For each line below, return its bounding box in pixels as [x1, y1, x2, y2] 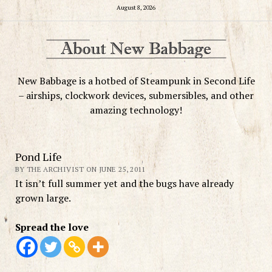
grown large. [15, 191, 71, 205]
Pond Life [15, 149, 62, 164]
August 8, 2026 [117, 3, 155, 12]
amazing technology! [90, 103, 182, 117]
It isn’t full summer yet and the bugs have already [15, 176, 234, 190]
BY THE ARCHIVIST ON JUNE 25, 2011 [15, 164, 146, 174]
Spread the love [15, 220, 89, 234]
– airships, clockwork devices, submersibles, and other [18, 88, 254, 102]
